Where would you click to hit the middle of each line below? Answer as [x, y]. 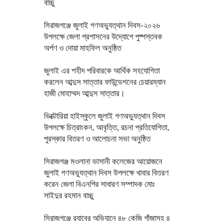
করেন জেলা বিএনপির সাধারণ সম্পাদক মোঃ [99, 184]
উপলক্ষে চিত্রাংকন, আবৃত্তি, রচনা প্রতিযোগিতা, [106, 128]
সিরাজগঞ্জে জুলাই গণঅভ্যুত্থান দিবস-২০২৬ [102, 25]
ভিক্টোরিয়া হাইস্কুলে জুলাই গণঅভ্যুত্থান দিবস [104, 116]
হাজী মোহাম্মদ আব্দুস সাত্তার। [84, 93]
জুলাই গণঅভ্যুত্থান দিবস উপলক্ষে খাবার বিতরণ [106, 173]
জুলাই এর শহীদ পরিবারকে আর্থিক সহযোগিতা [102, 71]
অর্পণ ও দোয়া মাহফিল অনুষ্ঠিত [82, 48]
